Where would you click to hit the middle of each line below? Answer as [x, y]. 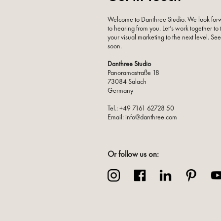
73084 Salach [127, 81]
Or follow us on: [133, 154]
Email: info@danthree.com [143, 117]
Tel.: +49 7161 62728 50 [141, 108]
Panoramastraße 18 [134, 72]
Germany [121, 90]
